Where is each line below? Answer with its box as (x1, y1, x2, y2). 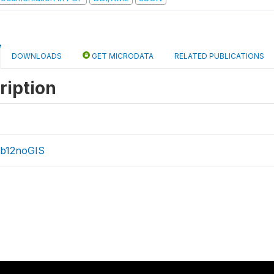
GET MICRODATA (90, 51, 154, 61)
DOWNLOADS (12, 51, 62, 61)
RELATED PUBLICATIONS (174, 51, 264, 61)
